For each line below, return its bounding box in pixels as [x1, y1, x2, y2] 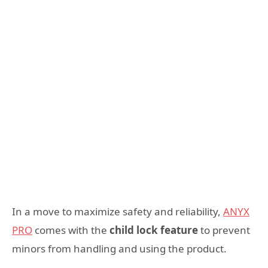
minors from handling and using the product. [12, 242, 227, 256]
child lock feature [109, 223, 198, 237]
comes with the [32, 223, 109, 237]
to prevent [198, 223, 250, 237]
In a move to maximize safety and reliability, [12, 205, 223, 219]
